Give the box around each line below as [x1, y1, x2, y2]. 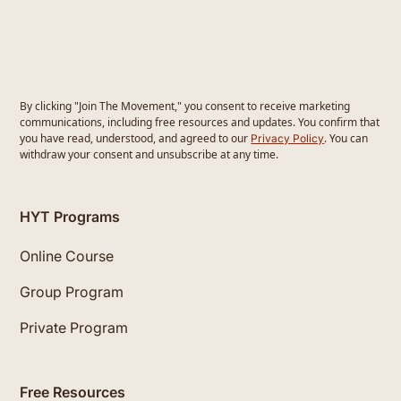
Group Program [20, 282, 124, 301]
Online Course [20, 246, 115, 265]
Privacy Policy [251, 131, 325, 145]
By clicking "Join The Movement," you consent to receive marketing [20, 98, 351, 114]
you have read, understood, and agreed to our [20, 130, 252, 146]
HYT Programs [20, 207, 121, 226]
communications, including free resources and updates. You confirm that [20, 114, 380, 130]
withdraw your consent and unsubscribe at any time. [20, 146, 279, 162]
